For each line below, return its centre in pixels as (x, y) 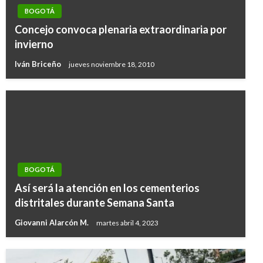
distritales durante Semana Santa (95, 203)
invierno (34, 44)
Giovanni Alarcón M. (53, 223)
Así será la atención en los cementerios (107, 188)
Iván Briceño (39, 64)
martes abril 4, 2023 (127, 222)
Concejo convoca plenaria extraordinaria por (121, 30)
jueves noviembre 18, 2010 (112, 64)
